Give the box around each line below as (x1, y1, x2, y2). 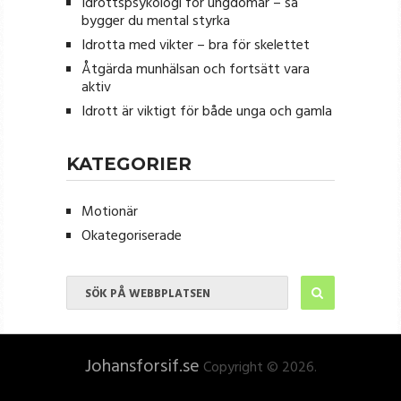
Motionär (81, 200, 138, 224)
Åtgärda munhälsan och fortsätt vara (81, 57, 310, 81)
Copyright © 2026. (199, 355, 317, 380)
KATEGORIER (65, 152, 192, 175)
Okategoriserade (81, 224, 182, 248)
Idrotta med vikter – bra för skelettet (81, 33, 310, 57)
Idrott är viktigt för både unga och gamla (81, 99, 332, 124)
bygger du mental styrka (81, 9, 230, 33)
